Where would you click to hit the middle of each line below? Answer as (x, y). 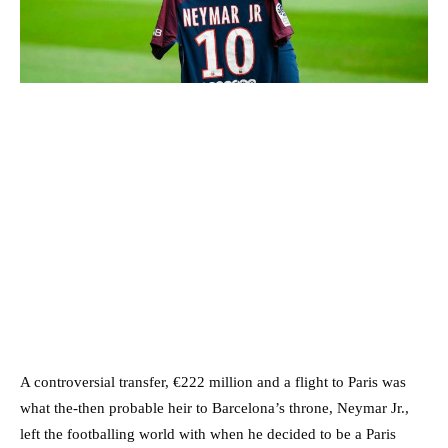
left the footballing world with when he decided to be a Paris (208, 433)
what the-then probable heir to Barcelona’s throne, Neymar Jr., (214, 407)
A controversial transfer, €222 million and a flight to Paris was (213, 381)
